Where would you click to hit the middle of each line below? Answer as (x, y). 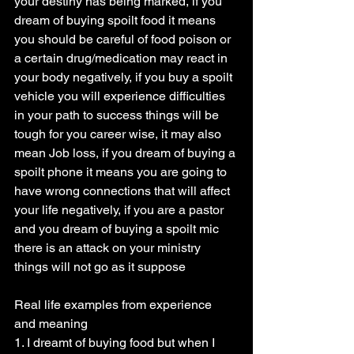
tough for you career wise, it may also (119, 134)
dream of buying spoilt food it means (117, 20)
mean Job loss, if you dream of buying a (126, 153)
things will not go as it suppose (100, 267)
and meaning (51, 324)
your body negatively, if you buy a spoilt (125, 77)
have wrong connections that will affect (124, 191)
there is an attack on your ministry (109, 248)
